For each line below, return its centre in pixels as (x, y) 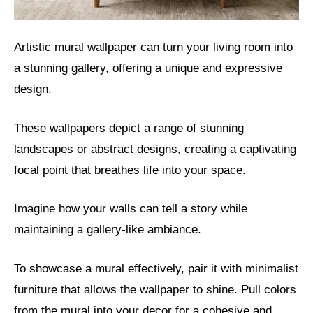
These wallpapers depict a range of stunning (129, 128)
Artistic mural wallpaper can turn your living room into (153, 48)
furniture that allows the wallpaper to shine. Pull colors (155, 289)
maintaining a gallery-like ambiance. (108, 230)
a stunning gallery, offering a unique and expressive (148, 68)
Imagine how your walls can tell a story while (131, 209)
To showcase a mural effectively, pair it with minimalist (156, 268)
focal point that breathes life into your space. (130, 170)
